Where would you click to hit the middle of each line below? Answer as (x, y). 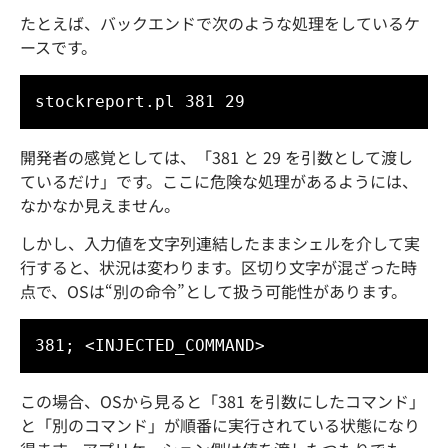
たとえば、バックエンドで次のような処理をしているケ (220, 22)
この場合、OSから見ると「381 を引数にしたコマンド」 (222, 400)
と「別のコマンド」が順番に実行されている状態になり (220, 424)
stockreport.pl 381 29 (140, 101)
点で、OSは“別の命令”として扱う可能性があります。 (213, 290)
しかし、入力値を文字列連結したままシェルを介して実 (220, 242)
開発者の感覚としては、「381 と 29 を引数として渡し (216, 156)
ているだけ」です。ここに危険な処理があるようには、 (219, 180)
